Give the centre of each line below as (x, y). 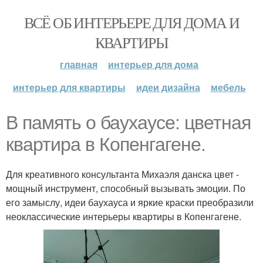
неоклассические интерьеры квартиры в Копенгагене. (124, 216)
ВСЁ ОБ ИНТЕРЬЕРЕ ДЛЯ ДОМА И (131, 22)
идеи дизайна (168, 87)
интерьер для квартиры (69, 87)
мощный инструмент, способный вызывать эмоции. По (126, 188)
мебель (228, 87)
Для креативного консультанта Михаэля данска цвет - (122, 174)
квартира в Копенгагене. (106, 144)
